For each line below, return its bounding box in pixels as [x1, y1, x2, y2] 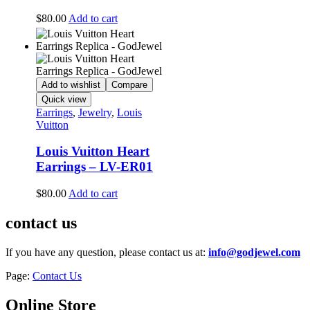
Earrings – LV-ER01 [35, 159, 153, 174]
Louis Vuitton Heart [35, 144, 149, 159]
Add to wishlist [41, 79, 100, 90]
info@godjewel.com [208, 246, 300, 258]
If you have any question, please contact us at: [6, 246, 208, 258]
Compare [111, 79, 147, 90]
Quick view [41, 93, 86, 104]
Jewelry [77, 106, 111, 118]
